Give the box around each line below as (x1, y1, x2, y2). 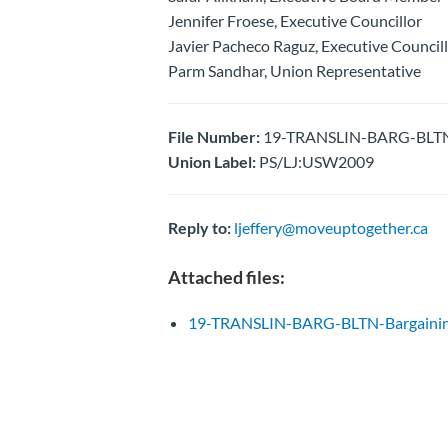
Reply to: (167, 217, 231, 237)
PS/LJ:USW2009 (255, 151, 374, 171)
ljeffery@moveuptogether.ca (233, 217, 428, 237)
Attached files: (167, 265, 285, 288)
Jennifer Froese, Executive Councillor (167, 10, 422, 30)
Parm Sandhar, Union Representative (167, 60, 421, 80)
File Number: (167, 126, 260, 146)
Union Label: (167, 151, 256, 171)
